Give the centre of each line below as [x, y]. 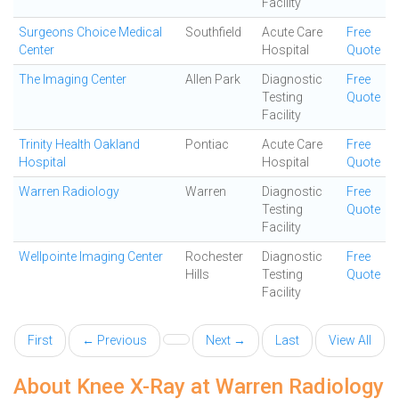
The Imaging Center [73, 79]
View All [350, 340]
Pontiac [207, 144]
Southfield [213, 32]
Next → [226, 340]
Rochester [214, 256]
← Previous [114, 340]
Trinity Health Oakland [79, 144]
